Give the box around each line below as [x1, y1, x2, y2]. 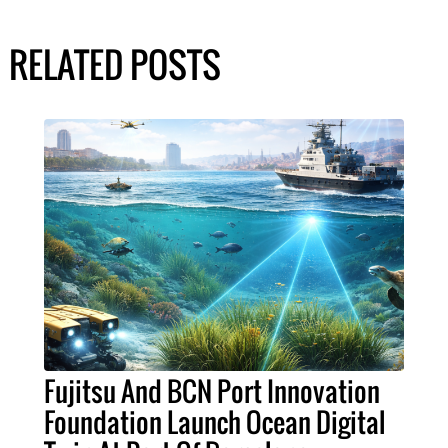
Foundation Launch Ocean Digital [44, 402, 385, 443]
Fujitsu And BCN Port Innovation [44, 371, 380, 412]
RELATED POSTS [8, 38, 221, 91]
